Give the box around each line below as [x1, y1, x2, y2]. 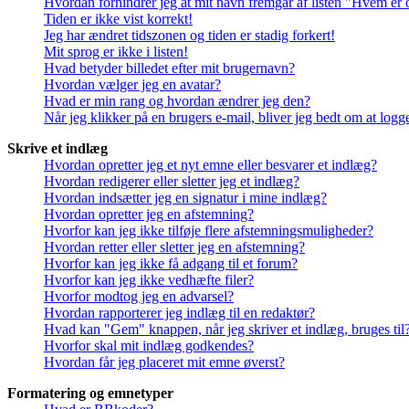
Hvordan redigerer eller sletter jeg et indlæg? [44, 173, 299, 190]
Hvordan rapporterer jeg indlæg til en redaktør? [44, 305, 315, 321]
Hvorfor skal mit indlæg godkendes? [44, 338, 254, 354]
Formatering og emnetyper [7, 385, 173, 402]
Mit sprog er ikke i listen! [44, 44, 188, 60]
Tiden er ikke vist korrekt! [44, 11, 193, 27]
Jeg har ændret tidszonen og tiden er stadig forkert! [44, 27, 335, 44]
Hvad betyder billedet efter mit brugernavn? [44, 60, 295, 77]
